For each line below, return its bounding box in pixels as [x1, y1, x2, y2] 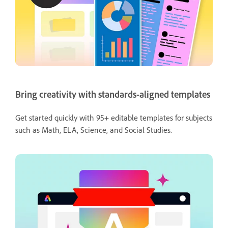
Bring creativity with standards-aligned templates [15, 88, 210, 100]
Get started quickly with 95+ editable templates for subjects [15, 112, 212, 123]
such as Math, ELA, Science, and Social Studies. [15, 124, 172, 135]
